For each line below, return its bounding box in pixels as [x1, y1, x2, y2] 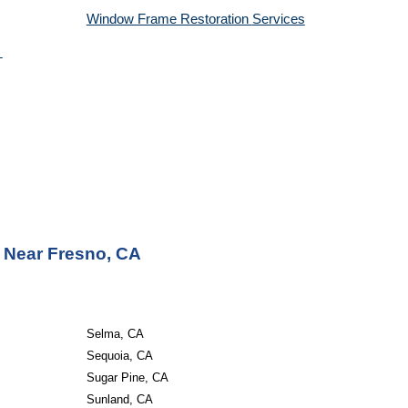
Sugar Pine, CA [86, 371, 168, 384]
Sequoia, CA [86, 349, 153, 362]
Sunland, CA [86, 393, 153, 406]
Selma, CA [86, 327, 144, 341]
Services [251, 12, 305, 26]
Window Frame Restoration [86, 12, 252, 26]
